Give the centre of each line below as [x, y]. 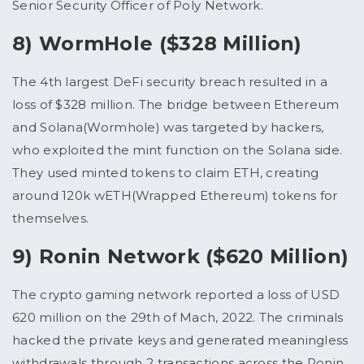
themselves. [51, 219]
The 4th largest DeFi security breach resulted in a [170, 82]
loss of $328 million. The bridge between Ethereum [176, 105]
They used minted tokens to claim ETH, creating [166, 173]
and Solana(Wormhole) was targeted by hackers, [168, 128]
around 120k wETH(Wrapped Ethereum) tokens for [175, 196]
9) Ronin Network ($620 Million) [181, 257]
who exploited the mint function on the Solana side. [178, 150]
